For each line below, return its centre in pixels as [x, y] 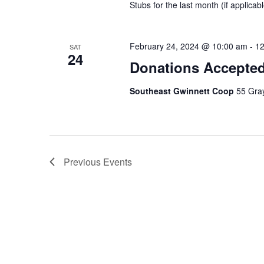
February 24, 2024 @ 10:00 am [188, 46]
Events [118, 162]
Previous [83, 162]
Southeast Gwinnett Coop [183, 91]
